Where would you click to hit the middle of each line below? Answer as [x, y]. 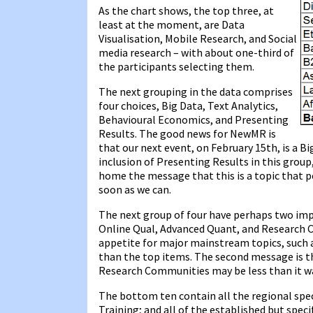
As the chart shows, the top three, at [186, 10]
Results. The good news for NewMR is [187, 133]
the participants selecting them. [176, 66]
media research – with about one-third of [196, 52]
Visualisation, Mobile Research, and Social [198, 38]
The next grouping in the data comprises [196, 91]
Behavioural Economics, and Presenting [194, 119]
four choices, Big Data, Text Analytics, [188, 105]
